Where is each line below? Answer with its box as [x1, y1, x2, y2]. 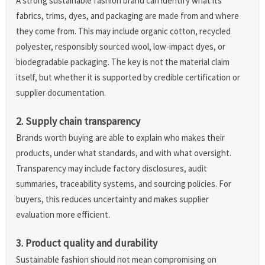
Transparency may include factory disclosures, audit [16, 162, 208, 174]
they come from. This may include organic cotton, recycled [16, 25, 231, 37]
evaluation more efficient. [16, 208, 111, 220]
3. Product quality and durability [16, 236, 158, 250]
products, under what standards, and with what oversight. [16, 147, 232, 159]
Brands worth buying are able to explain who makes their [16, 131, 225, 143]
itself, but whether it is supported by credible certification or [16, 71, 241, 83]
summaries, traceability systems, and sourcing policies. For [16, 177, 232, 189]
